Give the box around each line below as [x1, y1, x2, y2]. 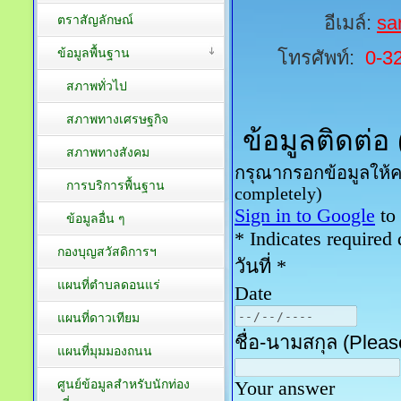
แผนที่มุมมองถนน [57, 344, 152, 359]
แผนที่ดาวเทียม [57, 311, 140, 326]
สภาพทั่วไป [66, 79, 127, 94]
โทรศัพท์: [277, 47, 365, 70]
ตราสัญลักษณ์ [57, 13, 133, 28]
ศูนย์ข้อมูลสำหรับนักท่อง [57, 377, 190, 392]
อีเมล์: [324, 12, 377, 35]
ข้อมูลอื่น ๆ [66, 211, 125, 226]
